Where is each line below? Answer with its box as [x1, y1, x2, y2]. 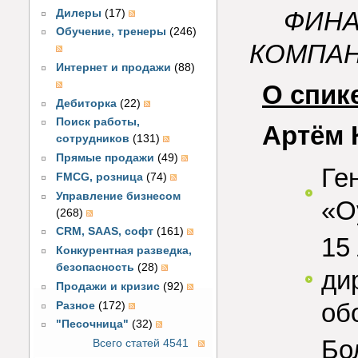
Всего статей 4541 [93, 337, 189, 350]
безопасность [56, 261, 135, 274]
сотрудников [56, 133, 130, 145]
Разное [56, 299, 96, 312]
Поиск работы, [56, 116, 141, 129]
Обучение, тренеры [56, 26, 167, 38]
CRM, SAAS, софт [56, 225, 154, 238]
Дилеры [56, 6, 102, 19]
